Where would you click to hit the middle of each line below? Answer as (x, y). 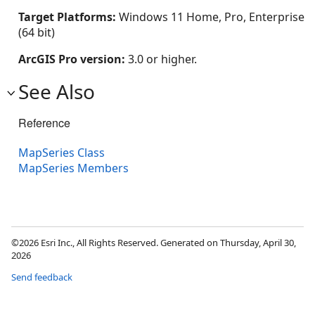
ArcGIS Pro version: (73, 59)
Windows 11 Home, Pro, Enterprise (212, 17)
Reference (44, 122)
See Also (57, 91)
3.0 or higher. (162, 59)
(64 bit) (37, 32)
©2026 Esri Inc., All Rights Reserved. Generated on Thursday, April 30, (154, 242)
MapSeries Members (73, 168)
